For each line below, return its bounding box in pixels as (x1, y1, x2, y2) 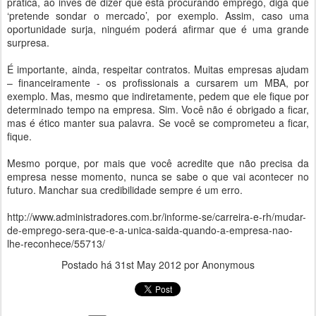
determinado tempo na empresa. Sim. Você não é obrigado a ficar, (7, 102, 309, 116)
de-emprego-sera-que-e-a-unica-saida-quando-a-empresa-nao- (7, 223, 293, 237)
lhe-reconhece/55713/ (7, 236, 105, 250)
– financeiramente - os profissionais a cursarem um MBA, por (7, 75, 309, 90)
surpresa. (7, 35, 49, 49)
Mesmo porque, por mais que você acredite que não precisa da (7, 156, 309, 170)
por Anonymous (181, 257, 255, 272)
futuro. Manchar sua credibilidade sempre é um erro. (7, 183, 243, 197)
